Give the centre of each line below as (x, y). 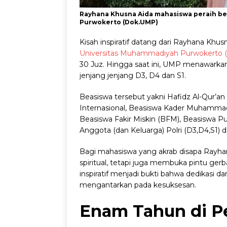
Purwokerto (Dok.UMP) (119, 22)
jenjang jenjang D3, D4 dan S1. (134, 76)
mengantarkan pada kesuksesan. (138, 185)
